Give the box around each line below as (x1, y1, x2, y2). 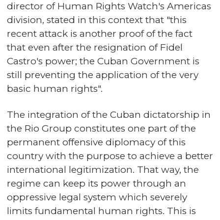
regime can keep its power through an (7, 178, 186, 189)
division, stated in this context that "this (7, 14, 187, 26)
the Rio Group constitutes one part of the (7, 123, 196, 134)
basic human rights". (7, 83, 103, 94)
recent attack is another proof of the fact (7, 28, 192, 39)
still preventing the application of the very (7, 69, 198, 81)
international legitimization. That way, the (7, 164, 199, 175)
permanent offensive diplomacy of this (7, 137, 186, 148)
